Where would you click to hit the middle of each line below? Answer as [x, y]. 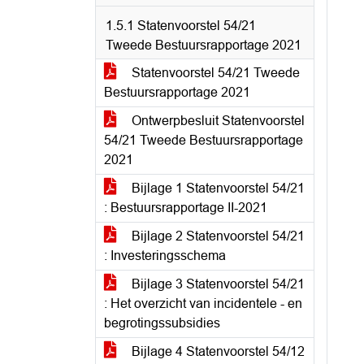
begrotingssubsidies [162, 323]
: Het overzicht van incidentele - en [203, 303]
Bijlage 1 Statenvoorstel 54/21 [217, 188]
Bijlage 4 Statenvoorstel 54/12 [217, 351]
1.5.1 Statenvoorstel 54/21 [181, 26]
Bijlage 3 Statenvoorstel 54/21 [217, 284]
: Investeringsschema [165, 256]
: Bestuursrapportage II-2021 [186, 208]
